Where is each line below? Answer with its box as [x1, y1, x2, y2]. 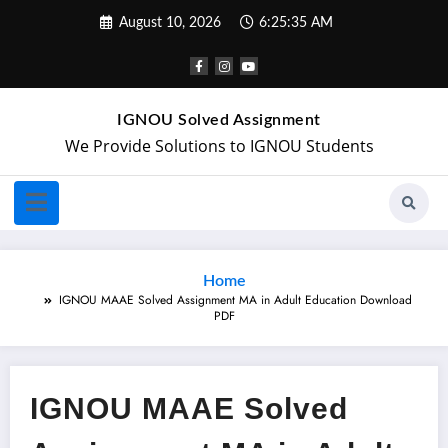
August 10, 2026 [119, 15, 221, 30]
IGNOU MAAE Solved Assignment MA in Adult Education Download [58, 291, 412, 310]
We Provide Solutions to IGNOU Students [64, 135, 374, 158]
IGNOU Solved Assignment [117, 112, 321, 129]
